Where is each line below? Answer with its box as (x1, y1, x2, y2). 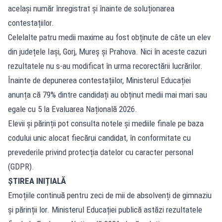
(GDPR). (8, 162, 34, 172)
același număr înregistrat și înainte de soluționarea (8, 3, 174, 14)
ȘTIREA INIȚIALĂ (8, 176, 66, 186)
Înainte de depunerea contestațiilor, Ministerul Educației (8, 75, 191, 86)
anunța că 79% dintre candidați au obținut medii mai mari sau (8, 90, 207, 100)
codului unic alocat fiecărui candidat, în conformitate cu (8, 133, 191, 143)
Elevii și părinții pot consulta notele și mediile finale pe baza (8, 118, 204, 129)
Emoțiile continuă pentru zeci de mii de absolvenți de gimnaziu (8, 190, 212, 201)
